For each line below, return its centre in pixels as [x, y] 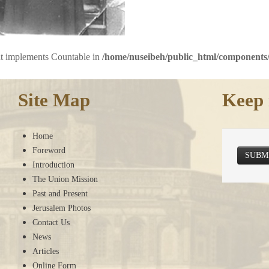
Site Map [54, 100]
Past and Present [60, 193]
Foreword [49, 150]
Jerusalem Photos [61, 208]
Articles [45, 251]
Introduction [53, 165]
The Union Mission [65, 179]
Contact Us [51, 222]
